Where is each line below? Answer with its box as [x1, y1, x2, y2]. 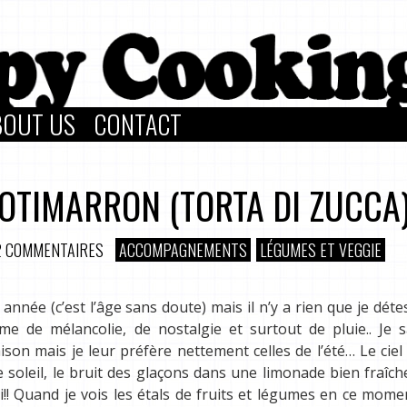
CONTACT [94, 105, 182, 143]
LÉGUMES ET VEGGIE [260, 238, 382, 262]
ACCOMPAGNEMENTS [119, 238, 247, 262]
